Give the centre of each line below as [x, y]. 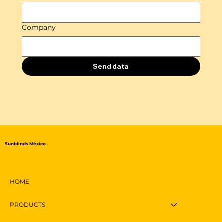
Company [39, 27]
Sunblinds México [25, 144]
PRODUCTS [28, 205]
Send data [111, 66]
